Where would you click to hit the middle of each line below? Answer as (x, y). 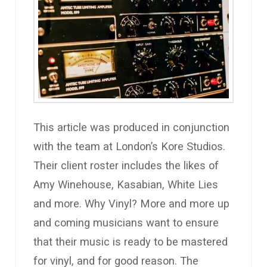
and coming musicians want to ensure (126, 222)
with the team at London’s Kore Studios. (130, 146)
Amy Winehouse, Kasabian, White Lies (126, 184)
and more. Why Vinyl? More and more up (132, 203)
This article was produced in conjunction (132, 127)
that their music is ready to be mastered (131, 241)
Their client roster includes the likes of (126, 165)
